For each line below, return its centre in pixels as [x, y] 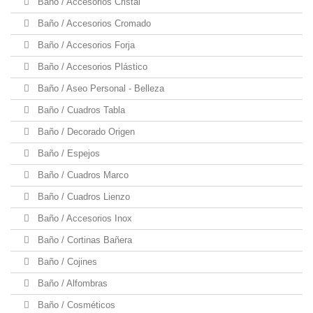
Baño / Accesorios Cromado [93, 23]
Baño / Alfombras [71, 283]
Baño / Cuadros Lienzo [82, 197]
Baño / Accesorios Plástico [91, 67]
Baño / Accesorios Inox [83, 218]
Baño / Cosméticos [75, 305]
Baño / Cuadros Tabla [80, 110]
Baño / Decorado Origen [85, 132]
